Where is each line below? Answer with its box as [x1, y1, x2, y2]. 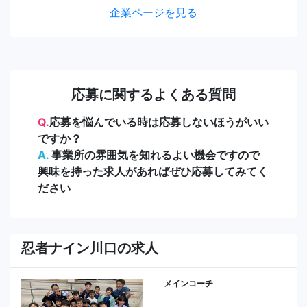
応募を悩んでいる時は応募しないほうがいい [49, 114, 269, 129]
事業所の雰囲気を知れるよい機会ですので [49, 147, 260, 162]
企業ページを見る [110, 5, 197, 19]
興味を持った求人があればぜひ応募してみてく [38, 164, 268, 178]
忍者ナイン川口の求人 [21, 239, 158, 256]
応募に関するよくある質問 [71, 86, 236, 103]
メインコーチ [164, 278, 213, 288]
